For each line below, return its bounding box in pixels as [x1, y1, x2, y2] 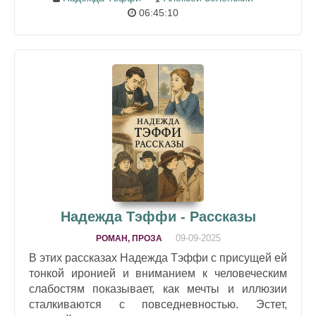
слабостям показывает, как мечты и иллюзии [29, 283, 287, 295]
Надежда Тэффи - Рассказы [60, 209, 256, 224]
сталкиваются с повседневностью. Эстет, [29, 298, 287, 310]
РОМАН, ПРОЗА [95, 233, 162, 243]
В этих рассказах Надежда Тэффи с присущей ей [29, 252, 287, 264]
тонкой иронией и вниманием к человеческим [29, 267, 287, 279]
